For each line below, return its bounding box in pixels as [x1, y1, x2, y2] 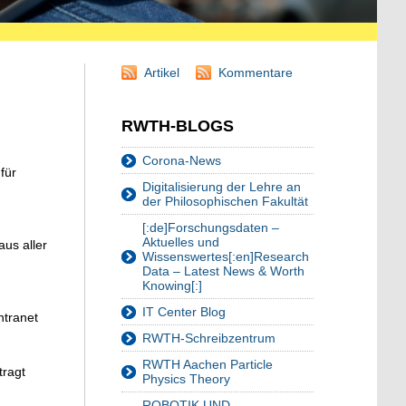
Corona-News [142, 153, 221, 169]
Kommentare [218, 65, 293, 81]
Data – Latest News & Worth [142, 264, 304, 279]
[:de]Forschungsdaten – [142, 220, 279, 236]
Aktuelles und [142, 235, 219, 250]
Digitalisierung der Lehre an [142, 179, 301, 195]
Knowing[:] [142, 278, 202, 294]
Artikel [144, 65, 179, 81]
